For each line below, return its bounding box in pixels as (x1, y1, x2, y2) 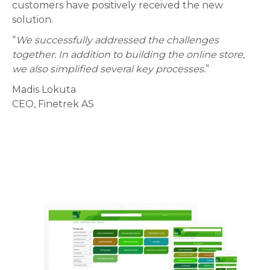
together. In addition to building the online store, (12, 49, 245, 61)
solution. (12, 14, 53, 26)
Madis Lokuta (12, 84, 76, 96)
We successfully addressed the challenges (16, 34, 219, 46)
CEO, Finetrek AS (12, 98, 94, 110)
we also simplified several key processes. (12, 63, 206, 75)
